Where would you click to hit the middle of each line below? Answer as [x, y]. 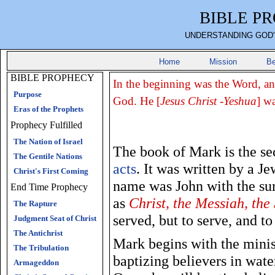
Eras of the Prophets [48, 109]
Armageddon [36, 263]
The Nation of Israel [48, 142]
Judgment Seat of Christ [55, 219]
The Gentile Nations [48, 157]
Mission [223, 62]
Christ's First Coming [51, 171]
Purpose [28, 95]
